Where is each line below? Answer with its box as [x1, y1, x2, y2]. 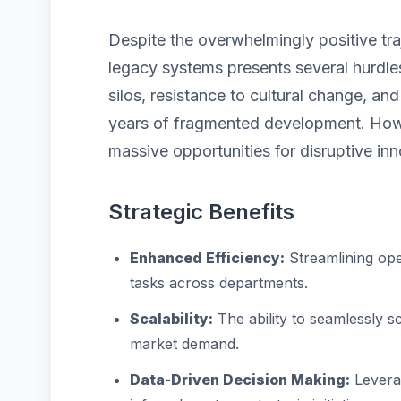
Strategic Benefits [108, 199, 294, 225]
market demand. [130, 335, 239, 353]
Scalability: [130, 310, 213, 328]
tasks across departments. [130, 274, 308, 292]
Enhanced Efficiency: [130, 249, 285, 267]
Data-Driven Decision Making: [130, 371, 350, 388]
